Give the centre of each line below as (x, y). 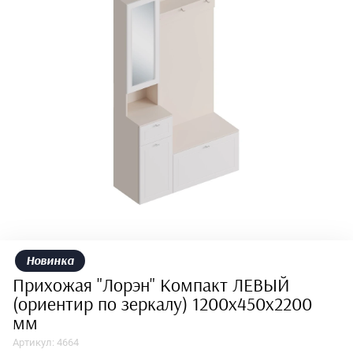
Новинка (50, 260)
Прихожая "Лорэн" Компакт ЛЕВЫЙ (151, 286)
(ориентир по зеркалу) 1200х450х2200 (162, 305)
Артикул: (33, 342)
